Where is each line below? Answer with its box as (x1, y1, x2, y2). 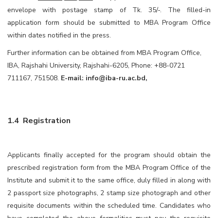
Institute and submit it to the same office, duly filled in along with (7, 175, 211, 185)
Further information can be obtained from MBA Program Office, (7, 48, 201, 57)
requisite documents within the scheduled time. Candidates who (7, 200, 211, 210)
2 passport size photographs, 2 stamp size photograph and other (7, 188, 211, 198)
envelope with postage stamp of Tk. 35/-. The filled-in (7, 5, 211, 15)
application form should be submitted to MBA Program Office (7, 18, 211, 27)
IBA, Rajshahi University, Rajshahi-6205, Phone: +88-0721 (7, 60, 185, 70)
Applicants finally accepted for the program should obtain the (7, 150, 211, 160)
